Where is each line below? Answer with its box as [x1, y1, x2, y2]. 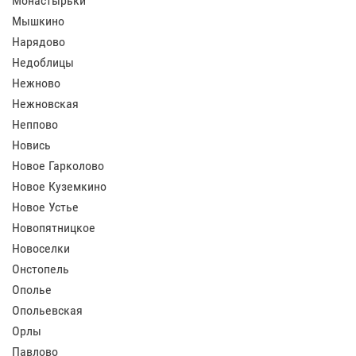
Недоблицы [12, 55, 74, 70]
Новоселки [12, 241, 70, 256]
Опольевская [12, 303, 83, 318]
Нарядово [12, 34, 65, 49]
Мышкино [12, 14, 64, 29]
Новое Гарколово [12, 158, 104, 173]
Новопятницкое [12, 220, 95, 235]
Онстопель [12, 261, 69, 277]
